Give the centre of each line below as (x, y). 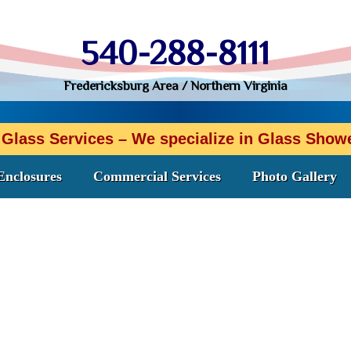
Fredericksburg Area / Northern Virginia (175, 86)
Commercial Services (157, 176)
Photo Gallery (295, 176)
